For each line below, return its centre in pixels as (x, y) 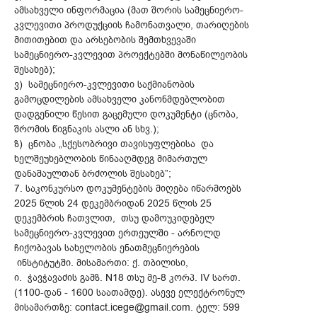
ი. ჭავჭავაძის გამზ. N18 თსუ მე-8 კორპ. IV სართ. (127, 278)
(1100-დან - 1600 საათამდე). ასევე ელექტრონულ (129, 293)
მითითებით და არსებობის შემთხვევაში (105, 40)
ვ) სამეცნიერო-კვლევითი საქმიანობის (104, 85)
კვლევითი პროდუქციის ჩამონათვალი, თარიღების (132, 25)
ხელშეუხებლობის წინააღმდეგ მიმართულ (111, 159)
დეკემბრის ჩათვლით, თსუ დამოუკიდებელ (114, 219)
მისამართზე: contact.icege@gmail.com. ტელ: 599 (127, 308)
